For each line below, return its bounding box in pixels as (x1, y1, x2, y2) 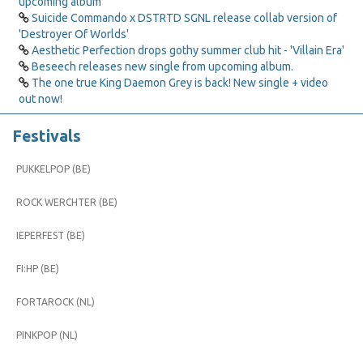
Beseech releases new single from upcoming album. (32, 60, 293, 73)
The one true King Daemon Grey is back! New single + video (32, 76, 328, 89)
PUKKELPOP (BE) (16, 164, 91, 174)
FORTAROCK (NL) (16, 297, 95, 307)
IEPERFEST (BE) (16, 230, 85, 241)
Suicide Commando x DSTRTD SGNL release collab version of (32, 11, 337, 24)
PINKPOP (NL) (16, 330, 78, 340)
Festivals (12, 127, 81, 145)
